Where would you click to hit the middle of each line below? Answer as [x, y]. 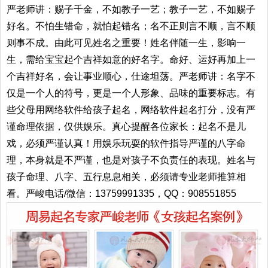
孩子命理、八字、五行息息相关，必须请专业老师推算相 [126, 177]
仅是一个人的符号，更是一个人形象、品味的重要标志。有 [131, 93]
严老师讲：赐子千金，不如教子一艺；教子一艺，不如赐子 [131, 10]
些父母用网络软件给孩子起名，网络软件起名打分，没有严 [131, 110]
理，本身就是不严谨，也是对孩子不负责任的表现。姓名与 [131, 160]
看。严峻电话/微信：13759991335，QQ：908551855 [121, 194]
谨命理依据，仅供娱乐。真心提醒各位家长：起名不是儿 [126, 127]
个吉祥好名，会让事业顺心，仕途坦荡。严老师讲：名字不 [131, 77]
